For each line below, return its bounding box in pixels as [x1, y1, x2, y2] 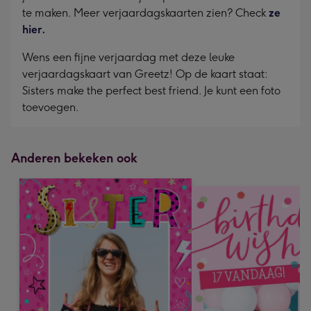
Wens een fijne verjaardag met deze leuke [22, 51, 235, 64]
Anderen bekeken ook [11, 151, 137, 166]
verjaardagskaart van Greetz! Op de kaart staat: [22, 67, 267, 81]
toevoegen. [22, 101, 79, 114]
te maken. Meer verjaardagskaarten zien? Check [22, 6, 269, 19]
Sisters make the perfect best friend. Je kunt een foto [22, 84, 280, 97]
